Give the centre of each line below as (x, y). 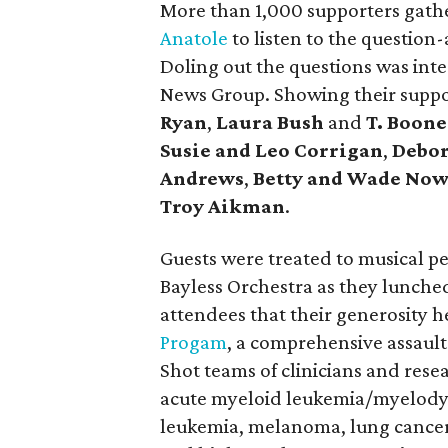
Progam (193, 342)
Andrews (202, 178)
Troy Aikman (222, 206)
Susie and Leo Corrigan (271, 150)
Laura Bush (270, 122)
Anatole (194, 38)
